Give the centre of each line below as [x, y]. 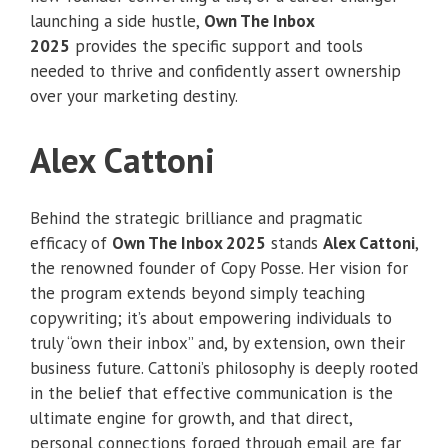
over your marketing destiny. [134, 95]
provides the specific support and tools [216, 45]
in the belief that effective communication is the [211, 393]
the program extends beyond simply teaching [197, 293]
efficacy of [71, 243]
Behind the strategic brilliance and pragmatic [196, 218]
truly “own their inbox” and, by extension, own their [217, 343]
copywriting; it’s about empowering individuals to [211, 318]
